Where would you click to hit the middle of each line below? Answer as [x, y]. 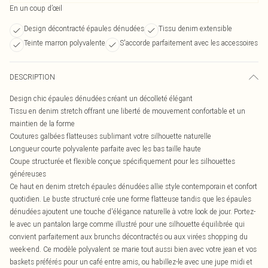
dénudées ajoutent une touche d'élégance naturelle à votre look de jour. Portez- [133, 211]
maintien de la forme [42, 124]
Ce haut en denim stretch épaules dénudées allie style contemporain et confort [133, 186]
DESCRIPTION [32, 77]
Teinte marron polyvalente [65, 43]
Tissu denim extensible [195, 28]
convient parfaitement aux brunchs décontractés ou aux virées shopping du [129, 237]
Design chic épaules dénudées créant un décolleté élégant [101, 98]
